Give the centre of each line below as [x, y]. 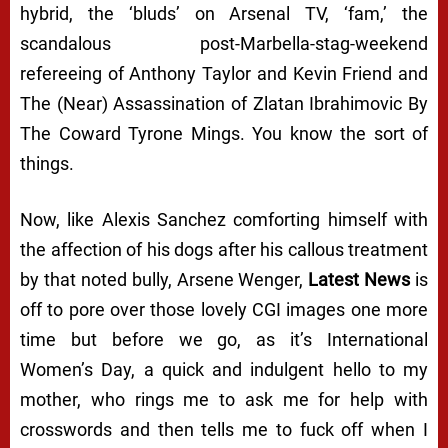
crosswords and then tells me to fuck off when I [224, 430]
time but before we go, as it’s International [224, 340]
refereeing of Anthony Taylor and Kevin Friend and [224, 74]
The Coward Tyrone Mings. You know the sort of [224, 134]
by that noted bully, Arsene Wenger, [164, 280]
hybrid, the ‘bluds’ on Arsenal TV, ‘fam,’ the [224, 14]
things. [47, 164]
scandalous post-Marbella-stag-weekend [224, 44]
